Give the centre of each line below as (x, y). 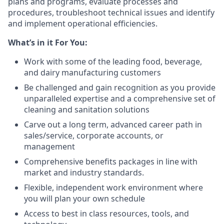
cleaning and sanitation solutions (87, 109)
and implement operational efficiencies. (83, 23)
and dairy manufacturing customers (92, 72)
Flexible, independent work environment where (113, 187)
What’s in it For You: (48, 42)
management (49, 146)
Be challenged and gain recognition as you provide (120, 87)
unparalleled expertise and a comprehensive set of (120, 98)
